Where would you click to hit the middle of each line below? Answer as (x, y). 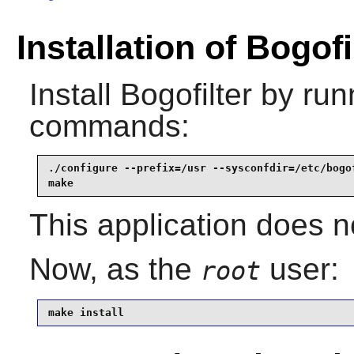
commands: (109, 126)
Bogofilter (186, 94)
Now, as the (115, 269)
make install (86, 313)
